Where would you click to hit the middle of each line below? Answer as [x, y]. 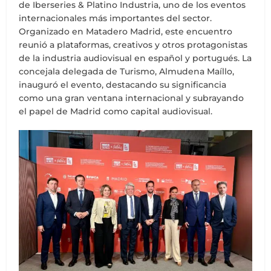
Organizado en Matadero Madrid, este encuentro [126, 31]
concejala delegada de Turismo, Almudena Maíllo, [127, 71]
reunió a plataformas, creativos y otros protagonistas [133, 45]
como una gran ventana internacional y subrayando [132, 98]
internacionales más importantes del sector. [116, 18]
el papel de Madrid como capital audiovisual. [116, 111]
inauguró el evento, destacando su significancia [123, 85]
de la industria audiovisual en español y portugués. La [135, 58]
